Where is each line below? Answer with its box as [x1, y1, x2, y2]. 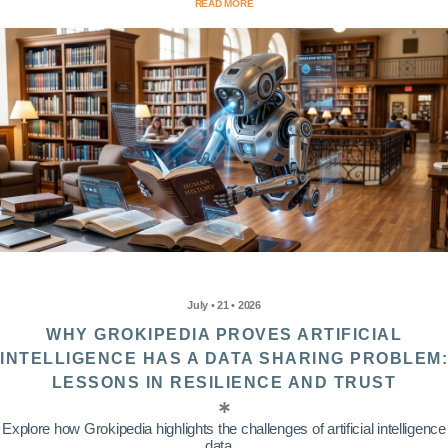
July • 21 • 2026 [187, 299, 261, 312]
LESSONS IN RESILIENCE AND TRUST [51, 374, 397, 392]
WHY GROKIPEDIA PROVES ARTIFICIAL [46, 326, 402, 344]
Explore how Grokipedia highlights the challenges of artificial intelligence [2, 420, 446, 438]
